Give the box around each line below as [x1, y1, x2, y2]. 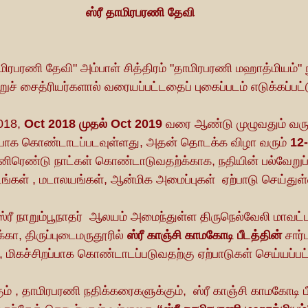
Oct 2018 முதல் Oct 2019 [24, 116, 166, 131]
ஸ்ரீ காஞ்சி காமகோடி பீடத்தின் [127, 228, 282, 242]
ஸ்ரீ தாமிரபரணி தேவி [86, 5, 195, 19]
